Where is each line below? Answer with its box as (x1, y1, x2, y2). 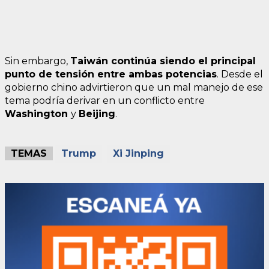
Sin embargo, (5, 55, 70, 67)
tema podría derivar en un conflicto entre (5, 95, 205, 106)
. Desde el (217, 68, 263, 80)
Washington (5, 108, 71, 119)
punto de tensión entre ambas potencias (5, 68, 217, 80)
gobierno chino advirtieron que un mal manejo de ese (5, 82, 263, 93)
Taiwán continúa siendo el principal (70, 55, 256, 67)
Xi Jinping (113, 148, 164, 159)
